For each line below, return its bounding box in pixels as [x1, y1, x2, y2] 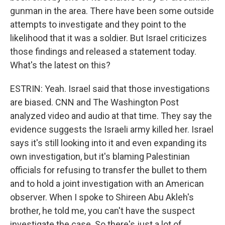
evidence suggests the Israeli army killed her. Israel [10, 124, 213, 135]
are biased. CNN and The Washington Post [10, 97, 179, 107]
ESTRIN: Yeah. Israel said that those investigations [10, 83, 210, 94]
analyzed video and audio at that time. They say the [10, 110, 212, 121]
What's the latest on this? [10, 60, 110, 70]
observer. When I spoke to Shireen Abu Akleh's [10, 192, 194, 202]
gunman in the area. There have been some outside [10, 6, 214, 16]
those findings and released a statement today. [10, 46, 196, 57]
